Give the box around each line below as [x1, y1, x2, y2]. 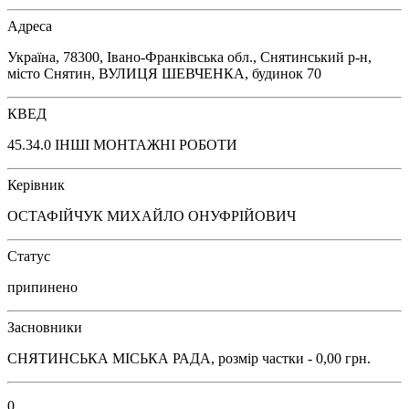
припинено [7, 278, 78, 295]
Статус [7, 247, 50, 264]
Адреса [7, 17, 52, 34]
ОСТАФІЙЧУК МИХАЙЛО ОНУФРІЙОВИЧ [7, 207, 296, 224]
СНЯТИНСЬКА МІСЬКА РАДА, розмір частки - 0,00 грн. [7, 350, 371, 366]
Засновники [7, 319, 82, 335]
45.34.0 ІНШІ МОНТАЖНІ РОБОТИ [7, 136, 237, 152]
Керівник [7, 176, 65, 193]
